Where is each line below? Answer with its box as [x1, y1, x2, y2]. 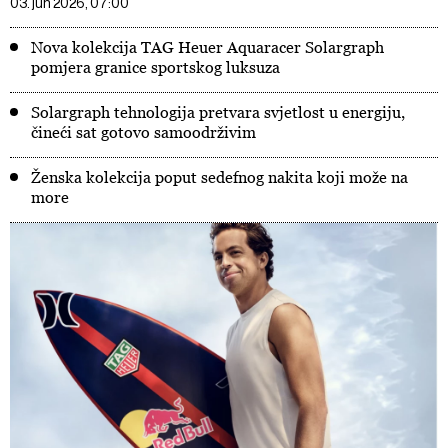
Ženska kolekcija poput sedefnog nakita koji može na [31, 168, 408, 186]
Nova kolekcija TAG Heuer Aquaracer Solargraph [31, 38, 384, 56]
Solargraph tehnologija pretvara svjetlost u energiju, [31, 103, 405, 121]
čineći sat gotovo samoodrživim [31, 123, 256, 141]
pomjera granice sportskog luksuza [31, 58, 280, 76]
